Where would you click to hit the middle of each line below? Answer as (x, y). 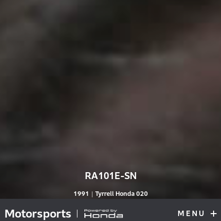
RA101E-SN (110, 176)
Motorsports (38, 214)
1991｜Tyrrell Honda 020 (110, 194)
